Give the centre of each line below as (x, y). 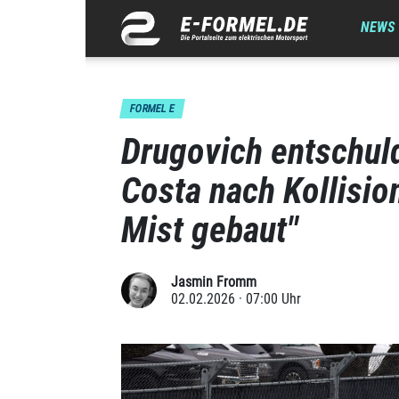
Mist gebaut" (210, 230)
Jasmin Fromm (214, 282)
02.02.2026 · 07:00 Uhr (236, 299)
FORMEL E (152, 109)
